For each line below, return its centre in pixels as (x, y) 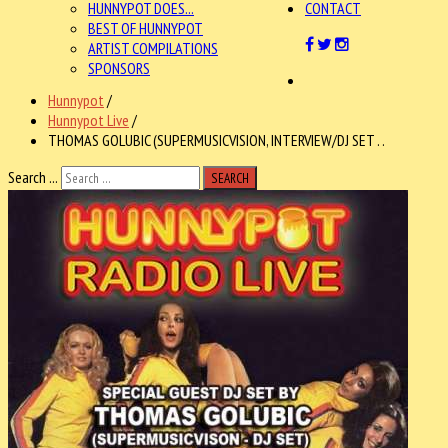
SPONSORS (119, 68)
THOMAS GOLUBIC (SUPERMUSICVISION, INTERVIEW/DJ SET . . (216, 140)
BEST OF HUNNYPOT (145, 28)
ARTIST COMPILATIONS (153, 48)
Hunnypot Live (88, 120)
